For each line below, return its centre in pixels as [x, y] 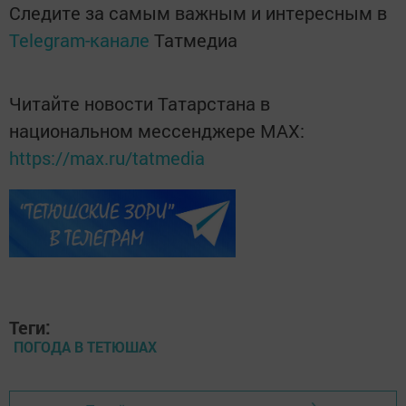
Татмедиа [196, 40]
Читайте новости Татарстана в [140, 103]
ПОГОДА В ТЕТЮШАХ [85, 347]
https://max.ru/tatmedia [107, 158]
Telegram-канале [79, 40]
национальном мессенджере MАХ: [157, 130]
